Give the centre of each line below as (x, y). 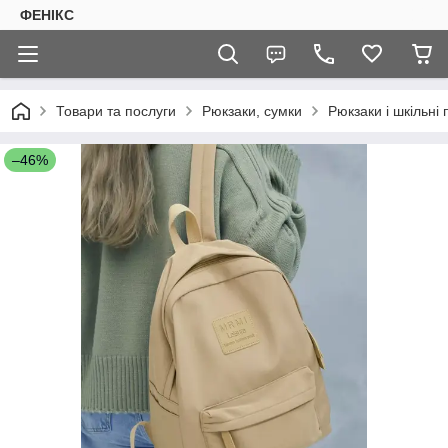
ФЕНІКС (47, 15)
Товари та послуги (116, 111)
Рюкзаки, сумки (252, 111)
